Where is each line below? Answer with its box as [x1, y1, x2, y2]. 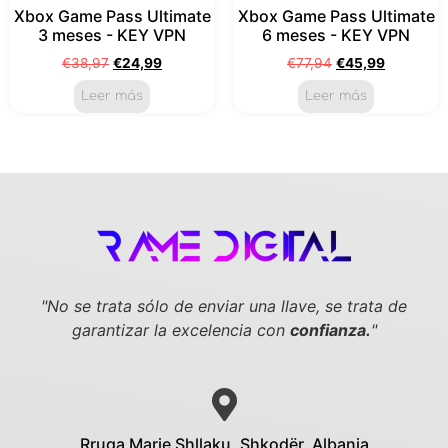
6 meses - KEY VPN [262, 24, 410, 45]
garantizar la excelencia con [71, 320, 290, 341]
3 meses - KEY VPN [38, 24, 186, 45]
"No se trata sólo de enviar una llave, [41, 296, 325, 317]
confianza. [289, 320, 371, 341]
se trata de [325, 296, 407, 317]
